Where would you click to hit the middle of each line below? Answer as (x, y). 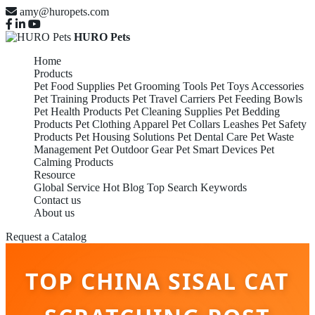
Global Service (67, 187)
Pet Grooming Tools (162, 86)
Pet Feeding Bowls (260, 99)
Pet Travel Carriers (174, 99)
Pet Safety (284, 124)
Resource (54, 175)
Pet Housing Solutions (125, 137)
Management (63, 149)
